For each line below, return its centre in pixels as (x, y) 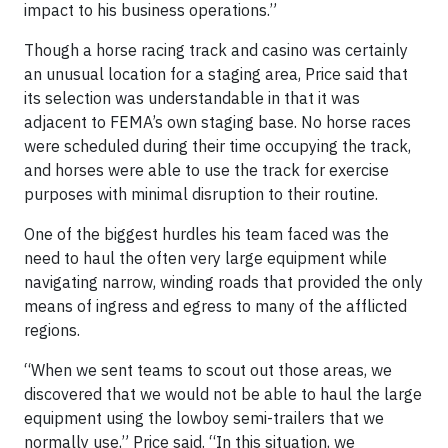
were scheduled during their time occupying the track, (217, 146)
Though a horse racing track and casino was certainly (216, 50)
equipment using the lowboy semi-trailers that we (204, 418)
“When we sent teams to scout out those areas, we (208, 370)
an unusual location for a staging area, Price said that (216, 74)
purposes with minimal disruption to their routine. (201, 194)
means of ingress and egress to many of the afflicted (215, 306)
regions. (52, 330)
